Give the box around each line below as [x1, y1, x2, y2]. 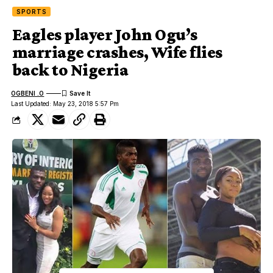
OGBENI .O [11, 89, 44, 97]
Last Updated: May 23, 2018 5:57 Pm [11, 100, 119, 108]
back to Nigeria [12, 60, 129, 80]
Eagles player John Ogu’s [12, 25, 197, 44]
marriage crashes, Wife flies [12, 43, 222, 62]
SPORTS [16, 8, 47, 16]
